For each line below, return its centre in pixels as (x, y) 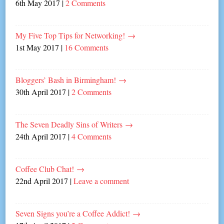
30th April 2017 (41, 91)
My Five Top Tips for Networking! (72, 35)
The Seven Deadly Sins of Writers (70, 124)
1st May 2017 (37, 47)
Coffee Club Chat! (46, 168)
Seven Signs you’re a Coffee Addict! (74, 213)
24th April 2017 (41, 136)
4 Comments (92, 136)
